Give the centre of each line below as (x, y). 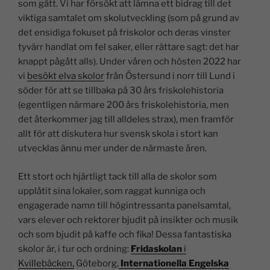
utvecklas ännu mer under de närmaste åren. (112, 148)
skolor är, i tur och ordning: (74, 249)
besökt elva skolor (66, 76)
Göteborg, (96, 263)
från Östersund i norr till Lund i (170, 76)
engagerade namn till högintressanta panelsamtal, (124, 205)
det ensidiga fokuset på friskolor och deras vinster (124, 33)
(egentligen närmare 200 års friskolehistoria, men (124, 105)
